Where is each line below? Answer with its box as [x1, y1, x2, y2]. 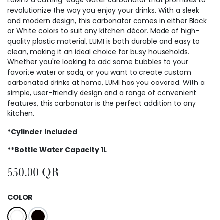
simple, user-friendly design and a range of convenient [7, 87, 196, 98]
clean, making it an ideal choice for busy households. [7, 46, 189, 56]
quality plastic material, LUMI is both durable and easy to [7, 36, 200, 46]
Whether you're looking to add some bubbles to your [7, 56, 188, 67]
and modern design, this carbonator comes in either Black [7, 15, 207, 26]
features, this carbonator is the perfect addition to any [7, 98, 196, 108]
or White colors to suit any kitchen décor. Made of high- [7, 26, 199, 36]
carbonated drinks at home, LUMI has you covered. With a [7, 77, 205, 87]
